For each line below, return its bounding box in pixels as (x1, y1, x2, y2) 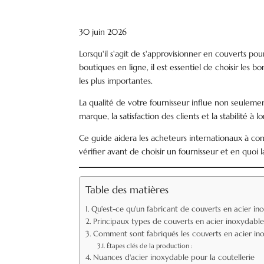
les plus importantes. (79, 75, 153, 86)
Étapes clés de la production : (106, 242, 193, 250)
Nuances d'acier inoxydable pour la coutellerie (93, 253, 255, 262)
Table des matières (85, 183, 169, 196)
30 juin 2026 (79, 27, 127, 37)
